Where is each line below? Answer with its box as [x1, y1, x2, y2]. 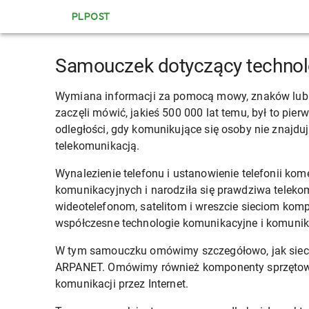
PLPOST [72, 10, 110, 22]
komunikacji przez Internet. [55, 277, 189, 290]
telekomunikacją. [55, 139, 140, 152]
